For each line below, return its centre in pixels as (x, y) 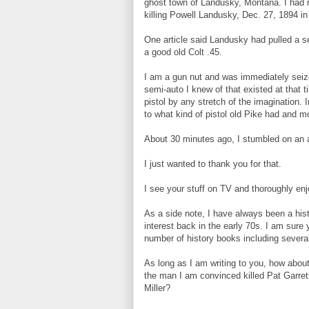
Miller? (157, 288)
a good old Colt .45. (183, 52)
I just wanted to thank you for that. (213, 164)
